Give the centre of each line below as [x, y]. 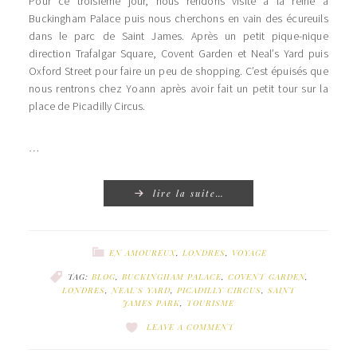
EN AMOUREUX [142, 252]
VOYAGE [249, 252]
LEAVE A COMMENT [190, 327]
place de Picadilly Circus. [87, 106]
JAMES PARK [151, 303]
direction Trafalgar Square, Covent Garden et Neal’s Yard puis [178, 53]
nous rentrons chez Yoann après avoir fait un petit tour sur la [178, 88]
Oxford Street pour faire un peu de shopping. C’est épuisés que [178, 71]
